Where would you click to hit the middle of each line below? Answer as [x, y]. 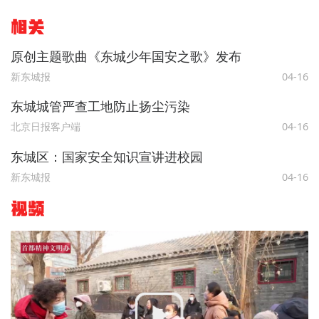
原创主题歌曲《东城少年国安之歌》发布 [126, 57]
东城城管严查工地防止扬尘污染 [100, 106]
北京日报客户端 [45, 127]
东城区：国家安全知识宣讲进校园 [106, 156]
